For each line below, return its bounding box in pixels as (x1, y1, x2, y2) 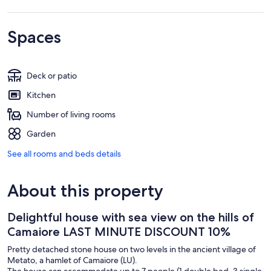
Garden (27, 128, 56, 139)
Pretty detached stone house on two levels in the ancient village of (7, 243, 256, 255)
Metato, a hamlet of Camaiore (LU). (7, 254, 137, 266)
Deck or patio (27, 70, 77, 81)
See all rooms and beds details (7, 148, 121, 159)
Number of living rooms (27, 108, 116, 120)
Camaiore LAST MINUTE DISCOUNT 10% (7, 224, 230, 239)
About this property (7, 180, 163, 201)
